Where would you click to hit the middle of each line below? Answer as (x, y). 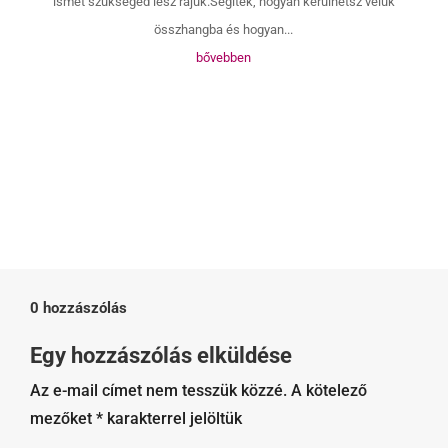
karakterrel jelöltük (172, 418)
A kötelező (329, 390)
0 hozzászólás (78, 307)
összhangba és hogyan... (224, 29)
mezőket (63, 418)
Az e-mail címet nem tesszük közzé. (158, 390)
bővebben (224, 57)
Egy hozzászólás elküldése (161, 355)
